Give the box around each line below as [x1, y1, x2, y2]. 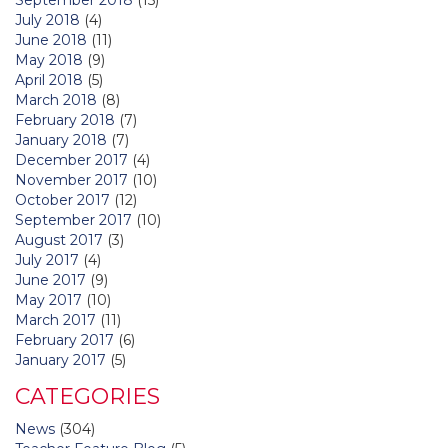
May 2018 [15, 50, 83, 69]
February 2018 [15, 110, 115, 129]
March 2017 [15, 310, 96, 329]
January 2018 [15, 130, 107, 149]
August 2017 [15, 230, 103, 249]
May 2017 [15, 290, 82, 309]
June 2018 [15, 30, 87, 49]
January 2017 [15, 350, 106, 369]
